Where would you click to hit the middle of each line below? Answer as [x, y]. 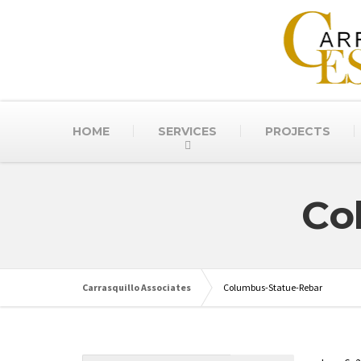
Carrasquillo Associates [137, 287]
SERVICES [187, 131]
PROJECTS [297, 131]
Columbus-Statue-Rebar [273, 287]
